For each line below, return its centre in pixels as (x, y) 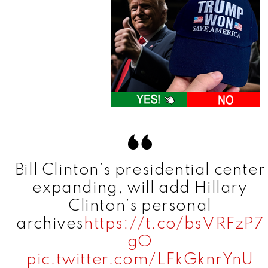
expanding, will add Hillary (140, 188)
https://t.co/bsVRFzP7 (174, 224)
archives (50, 224)
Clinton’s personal (140, 206)
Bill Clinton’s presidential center (140, 170)
